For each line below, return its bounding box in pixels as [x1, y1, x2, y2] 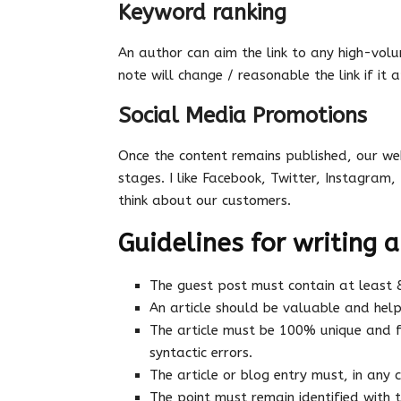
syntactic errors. [149, 345, 252, 362]
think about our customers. [118, 192, 291, 209]
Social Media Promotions [118, 103, 367, 129]
